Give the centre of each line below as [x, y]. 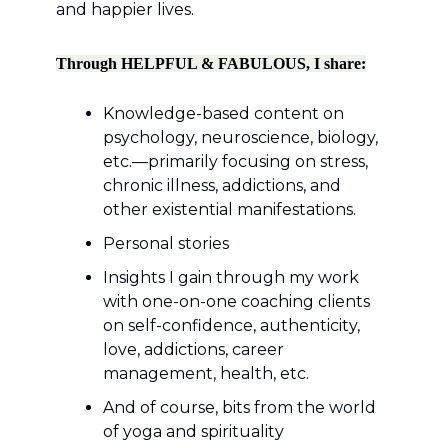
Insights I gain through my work [231, 277]
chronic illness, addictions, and [222, 185]
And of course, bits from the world [239, 407]
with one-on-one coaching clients [236, 301]
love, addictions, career [193, 349]
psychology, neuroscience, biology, [240, 137]
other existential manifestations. [229, 209]
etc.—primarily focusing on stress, [235, 161]
